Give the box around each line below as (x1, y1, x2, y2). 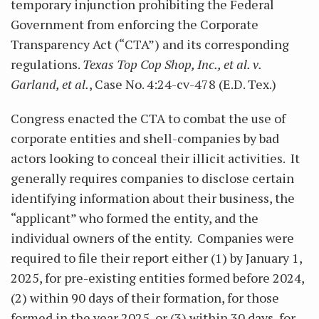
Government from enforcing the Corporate (11, 16, 258, 33)
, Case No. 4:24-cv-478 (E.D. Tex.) (89, 75, 276, 93)
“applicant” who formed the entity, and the (11, 209, 258, 226)
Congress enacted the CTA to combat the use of (11, 110, 286, 127)
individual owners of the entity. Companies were (11, 229, 294, 246)
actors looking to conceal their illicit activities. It (11, 150, 300, 167)
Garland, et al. (11, 75, 89, 93)
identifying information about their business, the (11, 189, 295, 206)
